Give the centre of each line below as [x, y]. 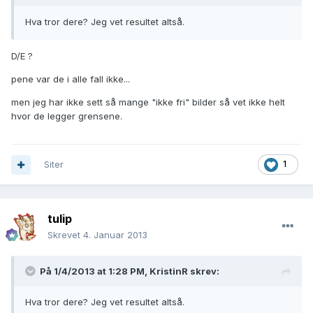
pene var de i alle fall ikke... [71, 79]
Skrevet [65, 235]
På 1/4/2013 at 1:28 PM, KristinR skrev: [130, 271]
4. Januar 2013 [115, 235]
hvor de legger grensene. [67, 116]
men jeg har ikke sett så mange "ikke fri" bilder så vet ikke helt [148, 102]
